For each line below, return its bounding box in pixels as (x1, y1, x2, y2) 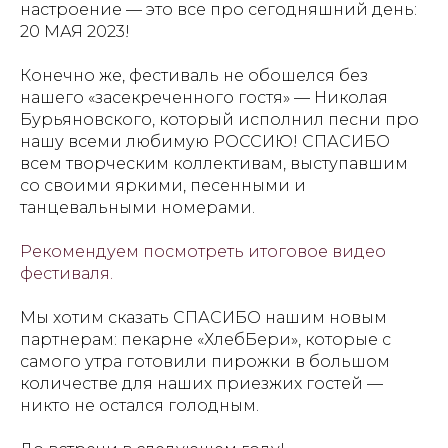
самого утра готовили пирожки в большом (20, 352, 390, 371)
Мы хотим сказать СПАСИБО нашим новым (20, 308, 387, 327)
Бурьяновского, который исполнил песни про (20, 110, 419, 129)
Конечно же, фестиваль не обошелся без (20, 66, 368, 85)
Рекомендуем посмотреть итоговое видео (20, 242, 386, 261)
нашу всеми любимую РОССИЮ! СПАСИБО (20, 132, 390, 151)
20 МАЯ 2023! (20, 22, 130, 41)
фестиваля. (20, 264, 113, 283)
